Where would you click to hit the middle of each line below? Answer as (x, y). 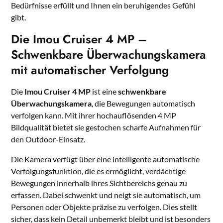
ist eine (105, 92)
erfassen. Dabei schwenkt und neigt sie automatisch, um (106, 195)
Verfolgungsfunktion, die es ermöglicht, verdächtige (99, 171)
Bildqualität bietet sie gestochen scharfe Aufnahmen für (106, 127)
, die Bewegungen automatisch (144, 104)
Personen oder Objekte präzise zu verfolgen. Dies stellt (104, 207)
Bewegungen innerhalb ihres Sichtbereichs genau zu (99, 183)
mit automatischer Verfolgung (90, 70)
